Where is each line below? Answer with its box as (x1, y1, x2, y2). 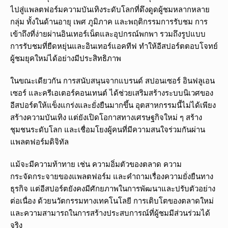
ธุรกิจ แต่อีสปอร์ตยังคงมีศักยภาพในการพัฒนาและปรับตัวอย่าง (10, 183, 215, 194)
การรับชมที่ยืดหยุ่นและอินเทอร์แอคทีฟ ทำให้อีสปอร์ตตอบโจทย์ (10, 41, 218, 51)
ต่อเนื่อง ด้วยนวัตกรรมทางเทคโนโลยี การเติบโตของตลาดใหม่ (10, 195, 214, 206)
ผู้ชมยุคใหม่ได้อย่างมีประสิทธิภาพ (10, 53, 121, 64)
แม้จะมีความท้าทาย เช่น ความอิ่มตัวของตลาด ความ (10, 159, 182, 169)
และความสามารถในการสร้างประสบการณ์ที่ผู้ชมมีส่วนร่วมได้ (10, 208, 210, 218)
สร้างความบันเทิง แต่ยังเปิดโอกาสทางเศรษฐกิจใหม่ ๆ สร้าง (10, 112, 202, 123)
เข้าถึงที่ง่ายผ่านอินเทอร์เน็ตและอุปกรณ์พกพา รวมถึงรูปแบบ (10, 28, 206, 39)
